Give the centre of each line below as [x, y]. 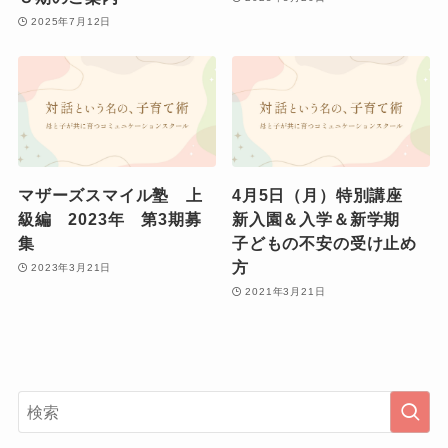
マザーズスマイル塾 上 [110, 195]
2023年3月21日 [71, 267]
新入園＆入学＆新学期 [324, 219]
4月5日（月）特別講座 [326, 195]
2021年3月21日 [285, 291]
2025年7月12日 [71, 21]
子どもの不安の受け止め [324, 243]
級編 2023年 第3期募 [109, 219]
